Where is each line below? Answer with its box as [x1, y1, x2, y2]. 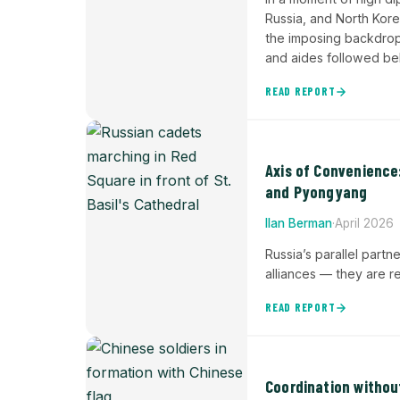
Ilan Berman [265, 216, 332, 230]
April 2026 [335, 216, 394, 230]
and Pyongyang [265, 182, 368, 202]
